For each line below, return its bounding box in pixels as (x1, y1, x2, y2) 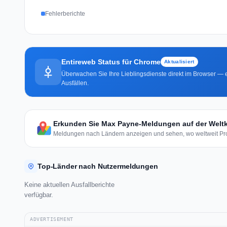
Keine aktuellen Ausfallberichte (24, 180, 115, 188)
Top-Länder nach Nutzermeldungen (37, 162, 158, 170)
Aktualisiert (164, 58, 195, 64)
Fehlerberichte (45, 10, 85, 17)
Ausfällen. (61, 79, 89, 87)
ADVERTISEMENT (30, 216, 73, 222)
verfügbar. (24, 191, 53, 199)
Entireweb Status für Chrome (61, 57, 161, 66)
